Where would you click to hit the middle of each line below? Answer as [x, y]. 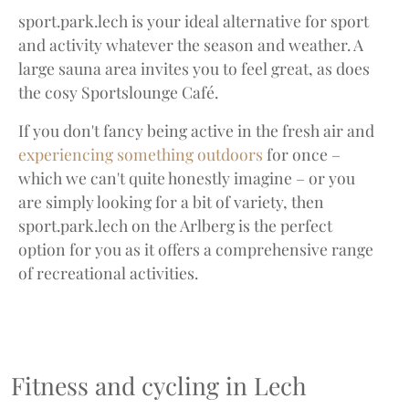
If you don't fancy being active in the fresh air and [196, 130]
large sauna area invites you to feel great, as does [194, 68]
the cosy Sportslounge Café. [118, 91]
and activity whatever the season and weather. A [191, 44]
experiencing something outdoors [141, 153]
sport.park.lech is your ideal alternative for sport [194, 20]
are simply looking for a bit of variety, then [171, 201]
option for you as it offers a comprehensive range [196, 248]
